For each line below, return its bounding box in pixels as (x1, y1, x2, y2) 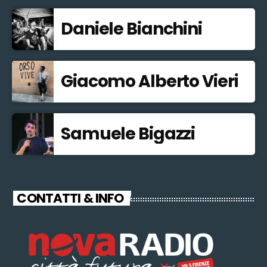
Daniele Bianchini (61, 17, 202, 41)
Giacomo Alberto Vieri (61, 70, 238, 94)
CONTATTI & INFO (17, 189, 124, 207)
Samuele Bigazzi (61, 122, 195, 146)
